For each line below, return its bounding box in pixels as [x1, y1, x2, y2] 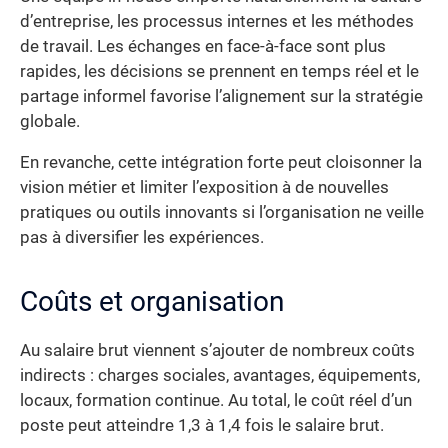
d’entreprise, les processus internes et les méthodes [20, 11, 414, 31]
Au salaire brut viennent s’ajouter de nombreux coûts [20, 341, 415, 361]
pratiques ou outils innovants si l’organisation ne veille [20, 203, 424, 223]
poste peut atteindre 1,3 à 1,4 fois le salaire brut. [20, 416, 384, 436]
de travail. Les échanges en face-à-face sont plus [20, 36, 386, 56]
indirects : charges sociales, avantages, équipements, [20, 366, 420, 386]
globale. [20, 111, 80, 131]
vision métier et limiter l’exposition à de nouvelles [20, 178, 389, 198]
